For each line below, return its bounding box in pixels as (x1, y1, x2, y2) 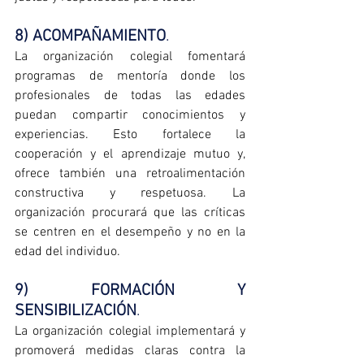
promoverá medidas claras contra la (15, 343, 245, 360)
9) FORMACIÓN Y (15, 281, 245, 301)
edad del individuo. (15, 244, 120, 261)
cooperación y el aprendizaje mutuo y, (15, 146, 245, 163)
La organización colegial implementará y (15, 323, 245, 340)
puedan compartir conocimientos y (15, 107, 245, 124)
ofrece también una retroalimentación (15, 166, 245, 183)
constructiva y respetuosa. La (15, 185, 245, 202)
